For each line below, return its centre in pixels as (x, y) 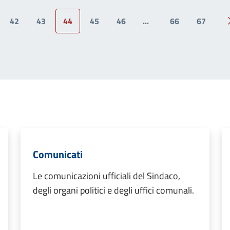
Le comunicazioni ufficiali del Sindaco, (107, 176)
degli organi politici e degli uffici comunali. (113, 190)
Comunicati (58, 154)
